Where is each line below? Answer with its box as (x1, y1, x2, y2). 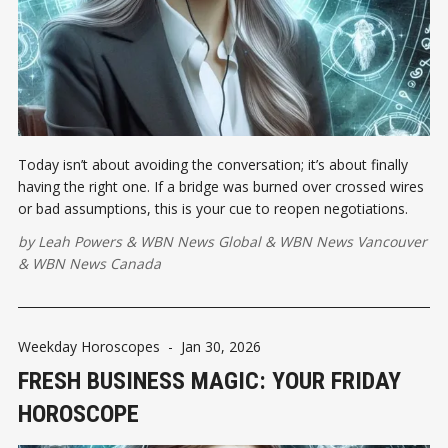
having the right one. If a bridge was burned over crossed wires (18, 176, 424, 196)
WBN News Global (140, 231, 261, 251)
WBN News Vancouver (279, 231, 427, 251)
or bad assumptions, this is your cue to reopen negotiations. (18, 198, 408, 218)
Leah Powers (38, 231, 122, 251)
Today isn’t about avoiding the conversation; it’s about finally (18, 154, 408, 174)
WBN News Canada (32, 253, 161, 273)
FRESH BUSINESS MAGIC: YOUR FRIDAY (18, 366, 401, 395)
